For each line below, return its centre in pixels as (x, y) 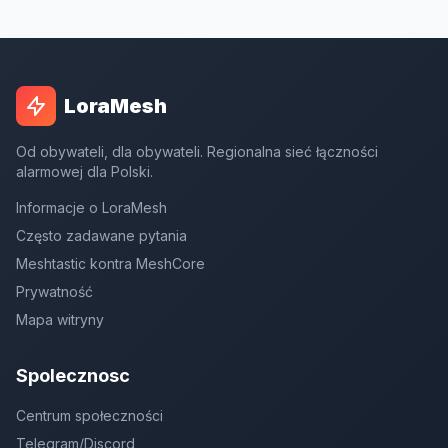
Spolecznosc (73, 375)
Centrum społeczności (89, 415)
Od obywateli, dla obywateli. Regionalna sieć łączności (197, 151)
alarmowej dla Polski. (84, 171)
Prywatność (54, 291)
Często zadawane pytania (101, 235)
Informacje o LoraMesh (91, 207)
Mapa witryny (60, 319)
